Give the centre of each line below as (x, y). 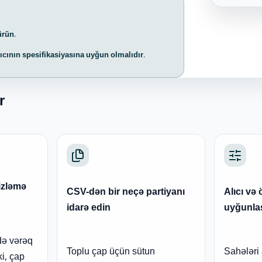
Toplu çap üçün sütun (111, 253)
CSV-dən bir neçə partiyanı (126, 193)
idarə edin (89, 209)
